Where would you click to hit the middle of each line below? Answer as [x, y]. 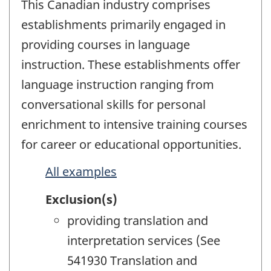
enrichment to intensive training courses [134, 125]
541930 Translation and [132, 261]
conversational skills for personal [113, 105]
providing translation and [138, 221]
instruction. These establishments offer [131, 65]
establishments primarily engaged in [123, 25]
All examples [81, 171]
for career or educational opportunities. [131, 145]
